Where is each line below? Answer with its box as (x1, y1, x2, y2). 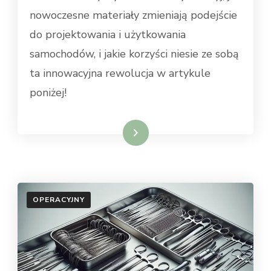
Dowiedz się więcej (57, 128, 135, 138)
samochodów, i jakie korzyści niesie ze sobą (30, 47, 239, 62)
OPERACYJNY (33, 195, 85, 205)
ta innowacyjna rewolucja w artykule (30, 66, 211, 81)
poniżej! (30, 85, 67, 100)
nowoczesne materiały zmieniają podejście (30, 8, 237, 23)
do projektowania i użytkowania (30, 27, 186, 42)
